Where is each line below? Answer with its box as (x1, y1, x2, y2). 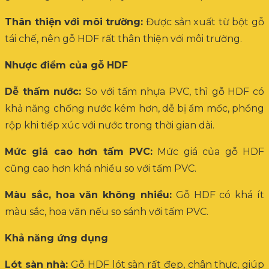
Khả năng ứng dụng (5, 232, 108, 244)
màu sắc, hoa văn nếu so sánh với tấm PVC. (5, 205, 208, 217)
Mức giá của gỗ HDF (153, 145, 264, 157)
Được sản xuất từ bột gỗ (143, 16, 265, 28)
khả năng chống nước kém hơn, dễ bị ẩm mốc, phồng (5, 102, 264, 114)
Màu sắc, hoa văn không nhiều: (5, 189, 172, 201)
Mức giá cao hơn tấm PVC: (5, 145, 153, 157)
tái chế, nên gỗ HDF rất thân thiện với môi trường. (5, 32, 242, 44)
